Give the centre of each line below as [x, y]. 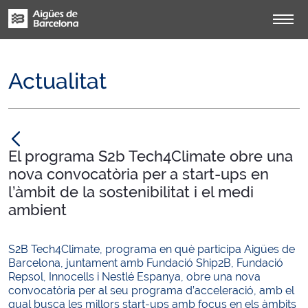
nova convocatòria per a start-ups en [139, 174]
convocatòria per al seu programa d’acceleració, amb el [151, 290]
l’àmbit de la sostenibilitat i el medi [131, 192]
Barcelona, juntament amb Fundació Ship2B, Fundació [146, 263]
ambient [37, 210]
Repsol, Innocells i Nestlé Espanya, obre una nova [134, 277]
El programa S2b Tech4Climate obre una [151, 156]
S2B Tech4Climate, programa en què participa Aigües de [152, 249]
